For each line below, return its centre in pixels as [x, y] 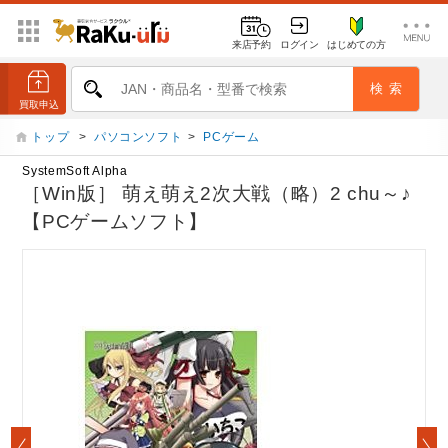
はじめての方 [356, 44]
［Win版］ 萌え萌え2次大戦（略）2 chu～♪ [217, 194]
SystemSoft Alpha [75, 171]
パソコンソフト [138, 137]
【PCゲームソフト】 [115, 222]
